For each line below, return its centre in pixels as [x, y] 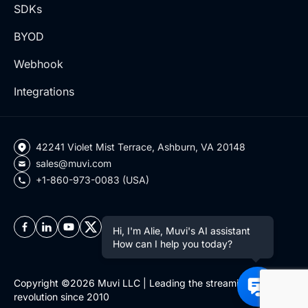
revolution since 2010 [62, 297]
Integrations [44, 92]
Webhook [38, 64]
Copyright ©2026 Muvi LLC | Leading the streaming [132, 283]
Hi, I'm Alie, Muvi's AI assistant [181, 231]
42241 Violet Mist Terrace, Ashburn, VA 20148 [141, 147]
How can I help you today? [173, 244]
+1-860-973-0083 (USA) [92, 180]
